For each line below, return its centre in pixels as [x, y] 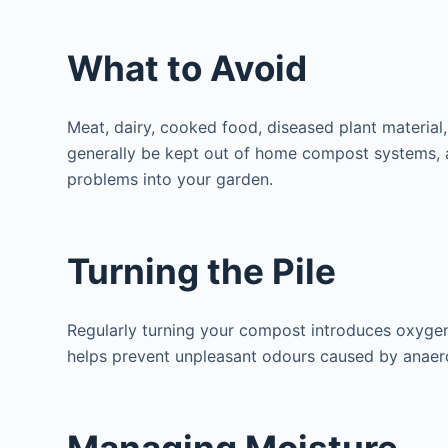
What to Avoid [187, 67]
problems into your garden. [170, 179]
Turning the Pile [202, 270]
